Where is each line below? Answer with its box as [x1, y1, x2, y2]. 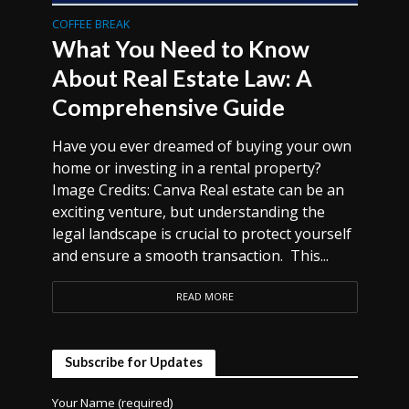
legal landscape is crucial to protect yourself [51, 224, 351, 244]
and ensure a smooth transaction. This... [51, 246, 329, 266]
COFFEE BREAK [51, 16, 130, 32]
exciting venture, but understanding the [51, 202, 325, 222]
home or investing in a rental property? [51, 158, 321, 178]
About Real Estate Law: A [51, 64, 312, 91]
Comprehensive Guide [51, 93, 285, 121]
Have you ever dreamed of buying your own [51, 136, 351, 156]
